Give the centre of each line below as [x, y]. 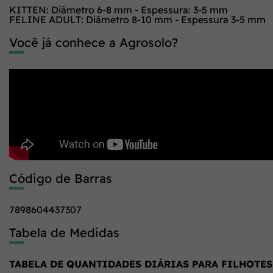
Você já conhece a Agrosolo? [94, 42]
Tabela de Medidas [64, 232]
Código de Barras [61, 178]
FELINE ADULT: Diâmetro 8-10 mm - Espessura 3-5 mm [137, 19]
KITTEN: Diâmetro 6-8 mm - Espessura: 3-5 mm [119, 10]
